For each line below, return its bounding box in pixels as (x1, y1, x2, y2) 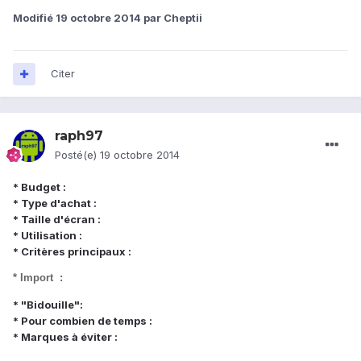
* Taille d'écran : (13, 213, 101, 226)
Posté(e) (55, 148, 100, 162)
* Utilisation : (13, 229, 82, 243)
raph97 (55, 128, 103, 144)
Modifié (13, 11, 56, 25)
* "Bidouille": (13, 298, 83, 312)
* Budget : (13, 180, 66, 194)
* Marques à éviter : (13, 330, 118, 344)
